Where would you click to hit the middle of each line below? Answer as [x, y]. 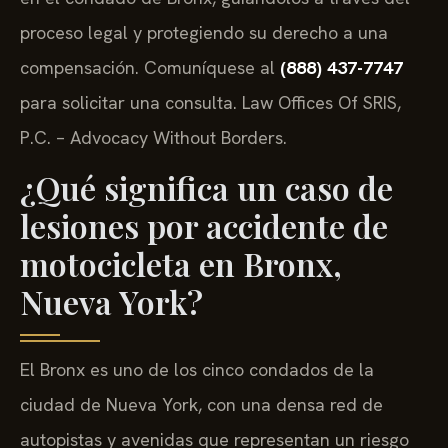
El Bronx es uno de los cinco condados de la [197, 370]
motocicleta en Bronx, [181, 264]
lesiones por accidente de [204, 226]
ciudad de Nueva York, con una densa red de [201, 405]
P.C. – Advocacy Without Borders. [153, 138]
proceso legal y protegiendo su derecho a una [204, 33]
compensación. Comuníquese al [150, 68]
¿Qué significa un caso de [206, 188]
